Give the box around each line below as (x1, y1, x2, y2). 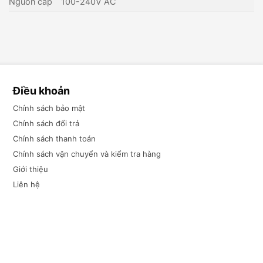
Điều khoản (12, 85, 70, 97)
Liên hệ (12, 180, 40, 189)
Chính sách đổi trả (12, 119, 79, 128)
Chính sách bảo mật (12, 103, 85, 113)
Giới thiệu (12, 164, 48, 174)
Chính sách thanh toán (12, 134, 96, 143)
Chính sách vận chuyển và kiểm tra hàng (12, 149, 161, 159)
